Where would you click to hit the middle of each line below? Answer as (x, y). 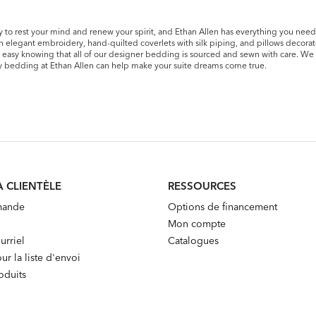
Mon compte (196, 223)
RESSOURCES (202, 186)
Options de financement (222, 206)
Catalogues (193, 240)
